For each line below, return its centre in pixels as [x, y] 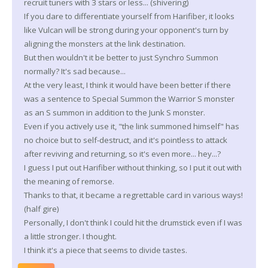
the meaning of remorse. [69, 181]
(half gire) [42, 208]
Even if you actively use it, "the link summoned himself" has [132, 126]
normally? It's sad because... [75, 71]
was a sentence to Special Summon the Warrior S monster [129, 98]
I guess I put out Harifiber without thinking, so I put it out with [133, 167]
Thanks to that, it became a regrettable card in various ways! [133, 195]
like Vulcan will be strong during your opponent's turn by [126, 30]
